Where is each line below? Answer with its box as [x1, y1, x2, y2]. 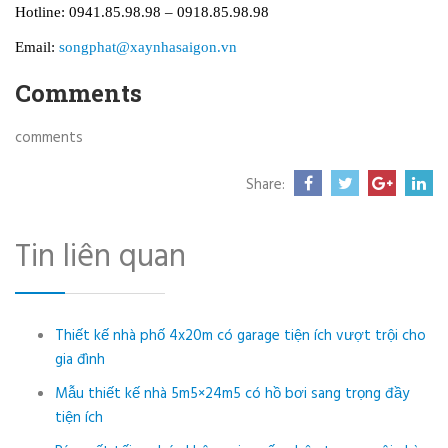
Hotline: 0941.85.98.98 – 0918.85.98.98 [15, 4, 269, 21]
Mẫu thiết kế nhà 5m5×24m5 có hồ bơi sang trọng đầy [55, 382, 409, 407]
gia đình [55, 348, 105, 373]
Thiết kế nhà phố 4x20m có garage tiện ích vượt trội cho [55, 324, 426, 349]
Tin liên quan [15, 232, 186, 284]
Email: [15, 39, 59, 56]
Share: [246, 173, 285, 198]
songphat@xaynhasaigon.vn [59, 39, 237, 56]
